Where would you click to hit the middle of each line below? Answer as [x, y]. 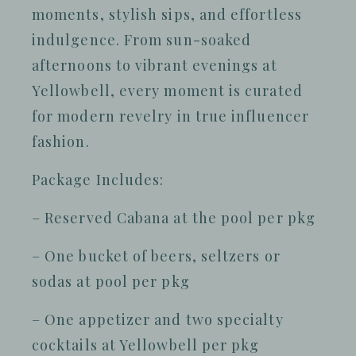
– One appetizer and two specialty [158, 319]
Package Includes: [98, 180]
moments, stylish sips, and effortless [167, 14]
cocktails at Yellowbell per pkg [146, 345]
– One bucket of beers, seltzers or [156, 256]
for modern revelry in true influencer [170, 116]
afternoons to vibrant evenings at [155, 65]
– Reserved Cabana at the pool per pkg [174, 218]
